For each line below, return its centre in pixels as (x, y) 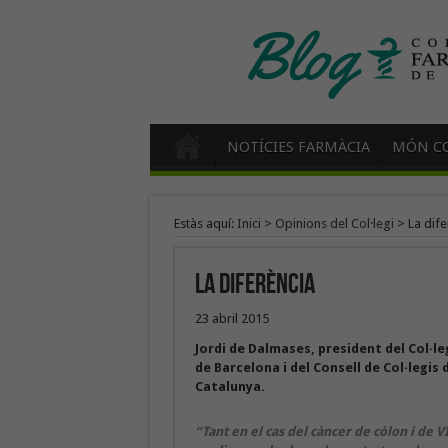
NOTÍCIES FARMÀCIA (298, 147)
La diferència (254, 284)
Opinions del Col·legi (334, 223)
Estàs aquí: (205, 223)
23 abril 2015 (231, 318)
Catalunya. (229, 386)
